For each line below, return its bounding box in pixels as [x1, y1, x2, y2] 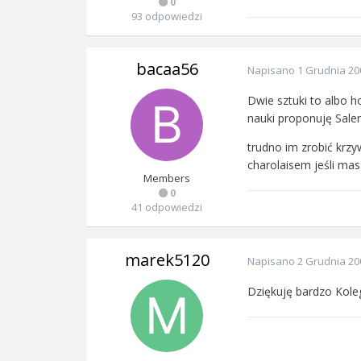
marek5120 [124, 249, 210, 271]
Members [143, 171, 190, 185]
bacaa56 [135, 58, 198, 80]
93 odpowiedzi [131, 9, 202, 23]
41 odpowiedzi [131, 200, 202, 214]
